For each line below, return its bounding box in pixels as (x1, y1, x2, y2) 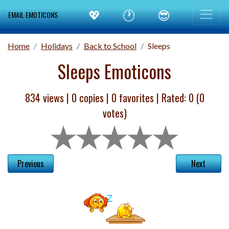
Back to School (84, 41, 136, 51)
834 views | (25, 90, 72, 105)
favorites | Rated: (116, 90, 189, 105)
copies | (76, 90, 111, 105)
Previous (17, 157, 44, 170)
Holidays (41, 41, 73, 51)
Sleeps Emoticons (58, 58, 171, 84)
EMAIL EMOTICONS (8, 9, 58, 20)
